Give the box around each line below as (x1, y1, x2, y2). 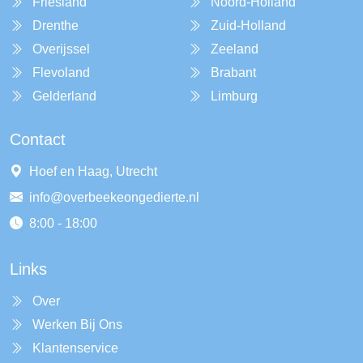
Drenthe (32, 19, 79, 32)
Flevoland (32, 66, 90, 79)
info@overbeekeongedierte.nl (29, 190, 199, 204)
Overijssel (32, 42, 90, 56)
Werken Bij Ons (32, 318, 122, 331)
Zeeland (211, 42, 258, 56)
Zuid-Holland (211, 19, 286, 32)
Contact (10, 130, 66, 148)
